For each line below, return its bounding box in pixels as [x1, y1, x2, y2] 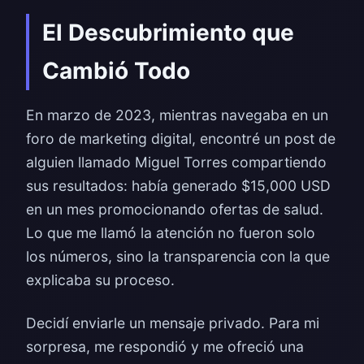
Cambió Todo [42, 57, 190, 84]
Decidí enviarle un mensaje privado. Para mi [26, 314, 319, 331]
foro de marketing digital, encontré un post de [26, 130, 336, 147]
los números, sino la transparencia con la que [26, 248, 330, 265]
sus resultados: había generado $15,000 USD [26, 177, 331, 194]
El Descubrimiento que [42, 19, 294, 46]
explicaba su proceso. [26, 271, 175, 288]
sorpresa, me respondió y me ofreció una [26, 338, 304, 355]
